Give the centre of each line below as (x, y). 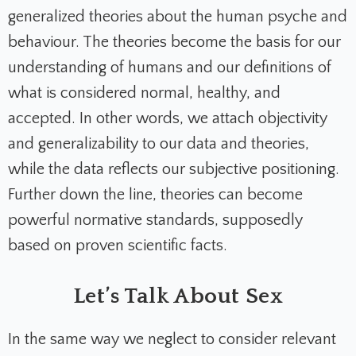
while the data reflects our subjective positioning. (174, 170)
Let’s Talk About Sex (178, 296)
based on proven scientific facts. (118, 246)
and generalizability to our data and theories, (159, 144)
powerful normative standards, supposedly (155, 221)
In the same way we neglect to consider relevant (172, 340)
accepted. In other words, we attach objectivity (168, 119)
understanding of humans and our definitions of (170, 68)
